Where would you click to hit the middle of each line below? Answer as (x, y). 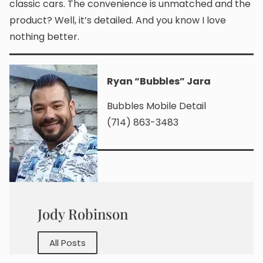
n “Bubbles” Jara (168, 81)
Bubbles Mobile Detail (156, 106)
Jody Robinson (83, 214)
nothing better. (44, 37)
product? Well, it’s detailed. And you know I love (118, 21)
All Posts (68, 243)
